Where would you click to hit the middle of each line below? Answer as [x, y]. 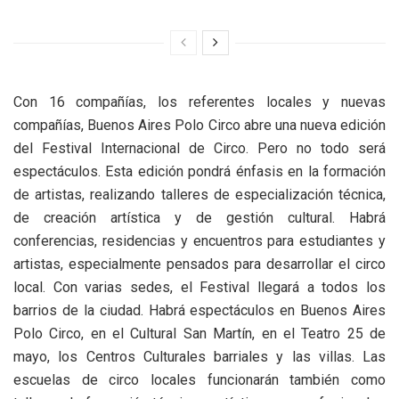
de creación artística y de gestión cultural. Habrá [199, 218]
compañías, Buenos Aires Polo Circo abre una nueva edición [199, 126]
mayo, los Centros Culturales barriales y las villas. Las [199, 357]
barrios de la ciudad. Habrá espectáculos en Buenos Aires [199, 311]
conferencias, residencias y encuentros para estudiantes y [199, 241]
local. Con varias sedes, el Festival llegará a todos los [199, 288]
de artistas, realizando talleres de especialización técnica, [199, 195]
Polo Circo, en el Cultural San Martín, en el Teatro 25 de [199, 334]
